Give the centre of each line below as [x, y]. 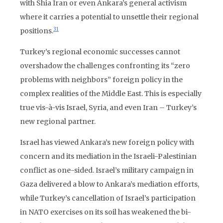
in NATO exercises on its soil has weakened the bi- [106, 212]
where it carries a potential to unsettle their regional [109, 17]
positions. [37, 31]
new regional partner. [58, 121]
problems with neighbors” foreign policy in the [101, 80]
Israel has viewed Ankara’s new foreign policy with [107, 142]
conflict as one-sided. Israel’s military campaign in [107, 170]
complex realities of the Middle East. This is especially [111, 94]
